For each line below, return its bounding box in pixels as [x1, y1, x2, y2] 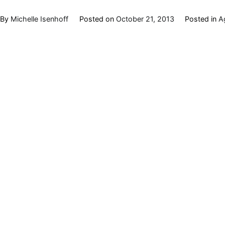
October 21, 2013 [116, 14, 174, 23]
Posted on [79, 14, 116, 23]
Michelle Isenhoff [11, 14, 68, 23]
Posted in [185, 14, 219, 23]
